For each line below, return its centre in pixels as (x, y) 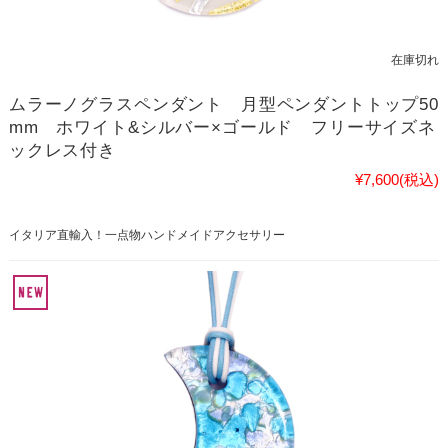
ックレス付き (62, 150)
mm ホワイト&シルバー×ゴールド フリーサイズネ (222, 127)
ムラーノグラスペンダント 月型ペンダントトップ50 (223, 104)
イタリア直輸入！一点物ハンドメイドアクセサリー (146, 235)
